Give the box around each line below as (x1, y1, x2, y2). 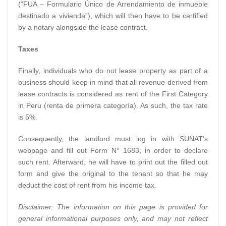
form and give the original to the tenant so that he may (18, 169, 208, 178)
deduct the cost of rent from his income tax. (18, 181, 156, 189)
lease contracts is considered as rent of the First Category (18, 89, 208, 98)
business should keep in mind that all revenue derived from (18, 78, 208, 86)
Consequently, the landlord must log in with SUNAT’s (18, 134, 208, 143)
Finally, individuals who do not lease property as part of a (18, 66, 208, 75)
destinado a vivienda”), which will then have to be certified (18, 11, 208, 20)
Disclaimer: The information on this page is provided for (18, 202, 208, 211)
